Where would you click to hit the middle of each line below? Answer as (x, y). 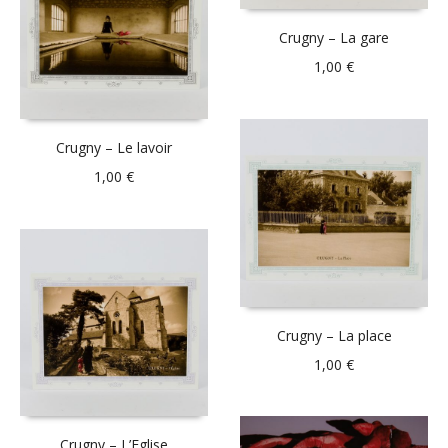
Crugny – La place (334, 335)
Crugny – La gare (334, 37)
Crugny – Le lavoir (113, 147)
